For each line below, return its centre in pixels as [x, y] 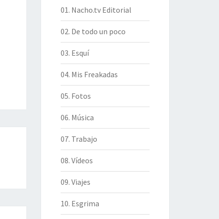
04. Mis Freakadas [89, 74]
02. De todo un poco [93, 31]
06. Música [77, 117]
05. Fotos [76, 96]
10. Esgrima [80, 203]
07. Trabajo [79, 139]
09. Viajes [75, 182]
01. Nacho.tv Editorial [96, 10]
